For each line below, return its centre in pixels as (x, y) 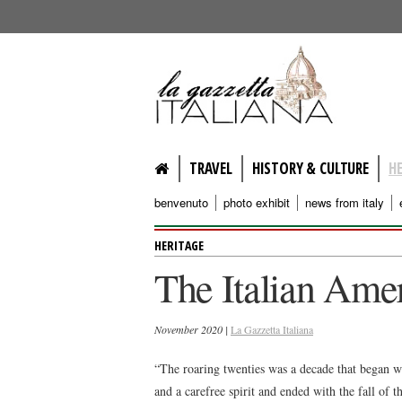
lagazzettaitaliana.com (276, 57)
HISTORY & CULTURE (310, 168)
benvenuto (181, 202)
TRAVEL (210, 168)
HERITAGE (179, 245)
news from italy (345, 202)
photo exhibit (257, 202)
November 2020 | (192, 329)
